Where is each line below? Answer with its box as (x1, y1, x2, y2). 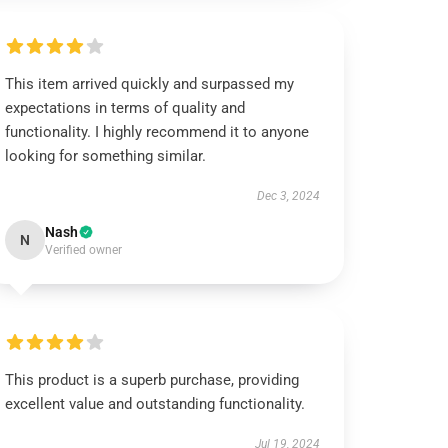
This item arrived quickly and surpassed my (5, 75, 295, 93)
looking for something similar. (5, 147, 207, 165)
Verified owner (45, 243, 123, 257)
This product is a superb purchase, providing (5, 371, 300, 389)
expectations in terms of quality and (5, 99, 246, 117)
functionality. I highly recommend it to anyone (5, 123, 310, 141)
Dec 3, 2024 (256, 189, 320, 203)
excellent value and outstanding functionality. (5, 395, 306, 413)
